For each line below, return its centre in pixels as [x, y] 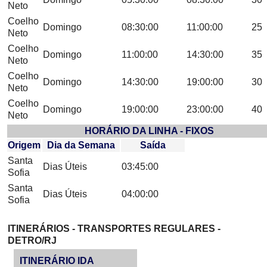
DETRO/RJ [32, 241]
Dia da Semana [81, 145]
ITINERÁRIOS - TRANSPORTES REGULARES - [114, 229]
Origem [24, 145]
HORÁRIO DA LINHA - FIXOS [149, 131]
